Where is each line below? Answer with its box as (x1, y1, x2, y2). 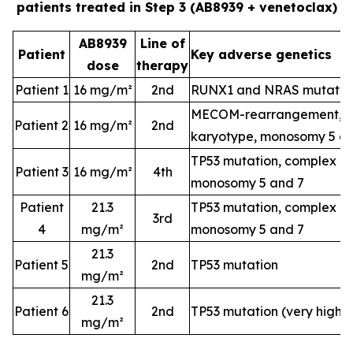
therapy (136, 58, 188, 73)
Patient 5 (14, 257, 69, 273)
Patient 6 (14, 303, 69, 319)
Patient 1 (14, 82, 69, 98)
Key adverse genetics (191, 46, 332, 62)
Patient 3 (14, 164, 69, 180)
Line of (139, 35, 185, 51)
